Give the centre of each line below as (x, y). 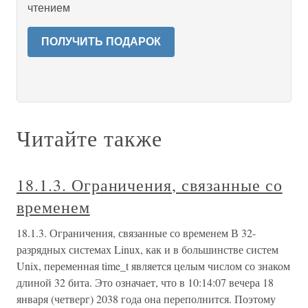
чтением (49, 8)
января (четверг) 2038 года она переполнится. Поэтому (146, 299)
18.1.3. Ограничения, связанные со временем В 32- (136, 233)
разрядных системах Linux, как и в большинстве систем (147, 249)
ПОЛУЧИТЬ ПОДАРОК (101, 42)
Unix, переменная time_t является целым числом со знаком (153, 266)
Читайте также (89, 138)
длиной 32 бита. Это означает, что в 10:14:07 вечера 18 (145, 282)
